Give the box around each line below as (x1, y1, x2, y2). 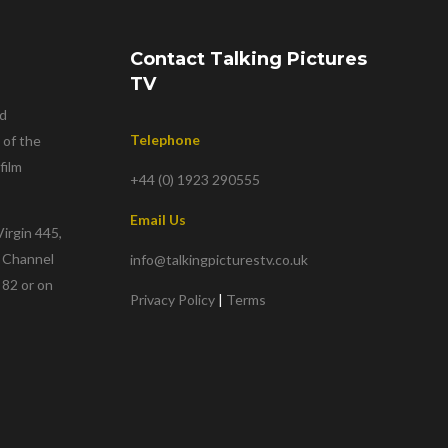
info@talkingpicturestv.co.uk (130, 251, 309, 268)
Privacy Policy (130, 291, 216, 308)
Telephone (130, 131, 201, 148)
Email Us (130, 211, 187, 228)
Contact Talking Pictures (130, 48, 368, 70)
